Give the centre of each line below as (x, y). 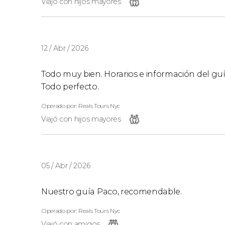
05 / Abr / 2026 (66, 165)
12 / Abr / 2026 (65, 48)
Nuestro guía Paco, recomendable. (111, 191)
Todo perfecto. (70, 86)
